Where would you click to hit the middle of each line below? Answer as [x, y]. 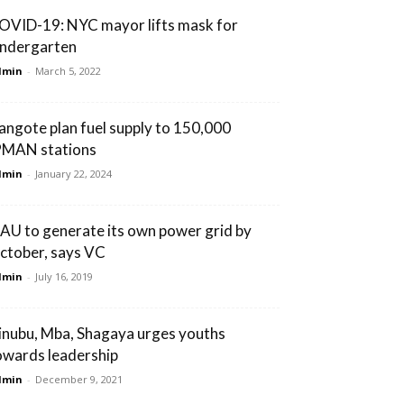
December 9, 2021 [79, 379]
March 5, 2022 [68, 70]
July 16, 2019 [64, 276]
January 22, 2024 [73, 173]
